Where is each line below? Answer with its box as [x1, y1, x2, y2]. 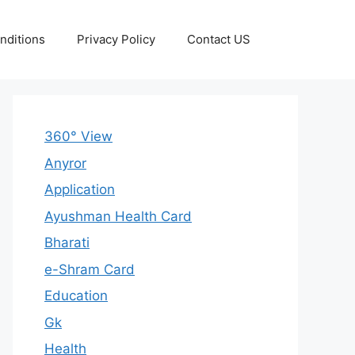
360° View [44, 128, 113, 144]
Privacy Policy [77, 32, 155, 47]
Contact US [187, 32, 250, 47]
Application [44, 181, 115, 197]
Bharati [44, 235, 90, 250]
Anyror [44, 155, 86, 171]
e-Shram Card [44, 261, 135, 277]
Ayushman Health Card [44, 208, 192, 224]
